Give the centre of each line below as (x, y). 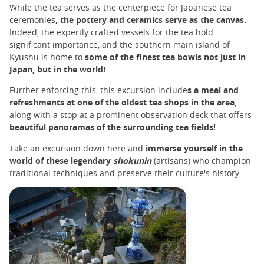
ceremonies (32, 20)
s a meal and (213, 90)
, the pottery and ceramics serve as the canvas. (151, 20)
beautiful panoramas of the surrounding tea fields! (113, 127)
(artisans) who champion (201, 160)
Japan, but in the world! (57, 70)
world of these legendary (61, 160)
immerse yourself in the (194, 148)
